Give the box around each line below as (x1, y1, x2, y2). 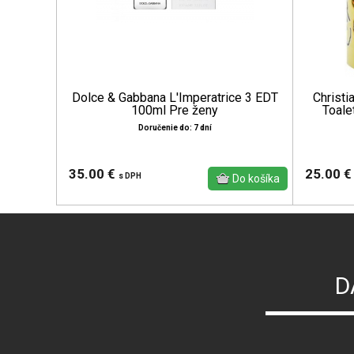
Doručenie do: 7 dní (137, 122, 212, 132)
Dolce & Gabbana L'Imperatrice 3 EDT (71, 89, 278, 105)
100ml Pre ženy (131, 102, 218, 118)
